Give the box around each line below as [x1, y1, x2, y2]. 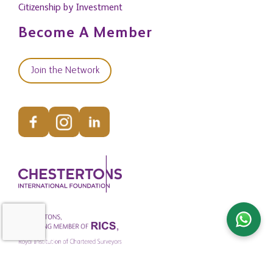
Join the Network [30, 66, 99, 76]
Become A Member [18, 26, 152, 41]
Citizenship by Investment [18, 3, 122, 13]
